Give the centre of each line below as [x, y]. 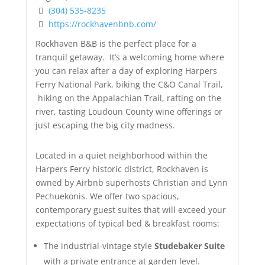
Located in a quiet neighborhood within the [121, 155]
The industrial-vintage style [99, 245]
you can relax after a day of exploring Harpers [126, 70]
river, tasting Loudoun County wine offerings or [129, 111]
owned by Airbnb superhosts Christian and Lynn [131, 182]
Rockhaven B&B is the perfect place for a [116, 43]
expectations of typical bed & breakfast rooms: [127, 223]
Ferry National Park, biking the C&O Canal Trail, [129, 84]
